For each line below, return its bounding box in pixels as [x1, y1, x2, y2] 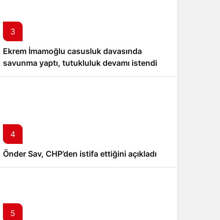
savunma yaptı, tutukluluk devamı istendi [3, 58, 157, 68]
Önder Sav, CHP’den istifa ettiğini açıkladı [3, 149, 157, 159]
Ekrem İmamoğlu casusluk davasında [3, 46, 142, 56]
